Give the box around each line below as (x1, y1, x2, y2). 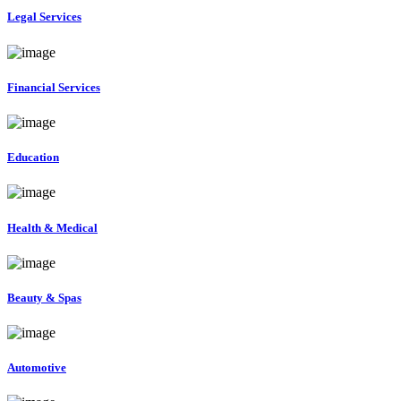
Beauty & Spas (7, 290, 81, 304)
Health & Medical (7, 220, 98, 235)
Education (7, 150, 59, 165)
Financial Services (7, 80, 100, 94)
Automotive (7, 361, 66, 375)
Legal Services (7, 10, 81, 24)
